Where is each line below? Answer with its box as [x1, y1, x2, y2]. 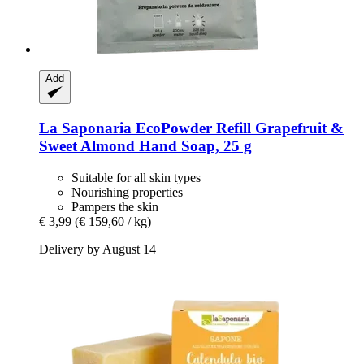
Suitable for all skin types [71, 170, 201, 184]
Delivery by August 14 [39, 241, 156, 256]
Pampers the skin [71, 199, 158, 214]
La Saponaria [39, 119, 132, 137]
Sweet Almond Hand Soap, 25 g [39, 137, 252, 155]
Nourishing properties [71, 184, 183, 199]
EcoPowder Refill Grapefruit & [132, 119, 344, 137]
